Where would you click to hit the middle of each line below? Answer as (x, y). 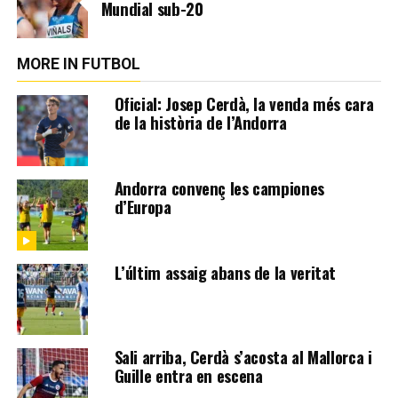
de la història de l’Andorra (200, 123)
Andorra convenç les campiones (219, 188)
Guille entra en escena (188, 376)
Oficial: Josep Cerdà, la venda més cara (244, 104)
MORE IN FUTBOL (78, 64)
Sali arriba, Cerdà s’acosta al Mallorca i (243, 357)
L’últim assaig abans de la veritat (225, 273)
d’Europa (143, 207)
